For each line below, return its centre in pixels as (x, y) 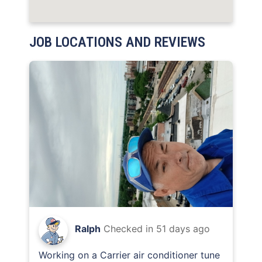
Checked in (130, 229)
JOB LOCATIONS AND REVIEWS (117, 42)
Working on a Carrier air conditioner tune (129, 255)
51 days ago (183, 229)
